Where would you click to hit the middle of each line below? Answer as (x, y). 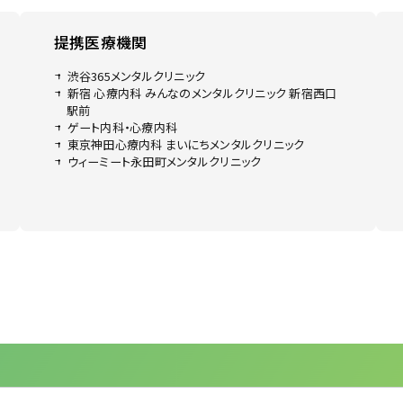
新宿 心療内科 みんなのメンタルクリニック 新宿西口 (202, 94)
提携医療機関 (100, 43)
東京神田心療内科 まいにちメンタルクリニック (186, 145)
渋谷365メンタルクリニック (136, 76)
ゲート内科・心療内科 (122, 128)
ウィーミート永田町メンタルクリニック (164, 162)
